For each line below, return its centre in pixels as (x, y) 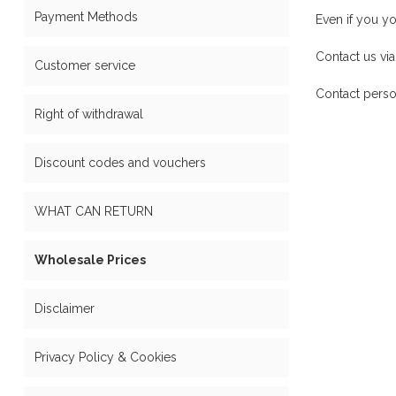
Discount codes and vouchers (120, 163)
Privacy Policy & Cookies (106, 357)
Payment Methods (86, 17)
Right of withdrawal (89, 114)
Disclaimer (65, 308)
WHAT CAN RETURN (94, 211)
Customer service (85, 65)
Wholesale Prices (90, 260)
